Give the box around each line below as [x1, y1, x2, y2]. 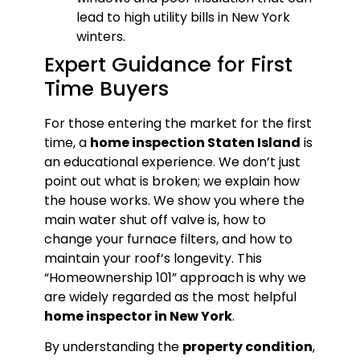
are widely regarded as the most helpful [43, 287, 297, 306]
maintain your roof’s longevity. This [43, 248, 262, 268]
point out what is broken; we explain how [43, 171, 300, 190]
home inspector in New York [43, 306, 232, 325]
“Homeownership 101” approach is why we [43, 268, 306, 287]
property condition [182, 337, 313, 357]
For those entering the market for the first [43, 113, 312, 133]
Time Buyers [43, 74, 169, 103]
